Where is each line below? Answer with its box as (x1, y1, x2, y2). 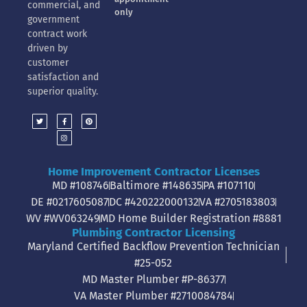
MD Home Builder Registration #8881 (99, 212, 282, 225)
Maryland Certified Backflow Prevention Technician (27, 240, 280, 254)
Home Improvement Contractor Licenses (47, 164, 260, 180)
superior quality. (27, 86, 98, 98)
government (27, 14, 79, 26)
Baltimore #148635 (110, 179, 202, 193)
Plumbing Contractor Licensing (72, 225, 235, 241)
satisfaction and (27, 71, 99, 84)
